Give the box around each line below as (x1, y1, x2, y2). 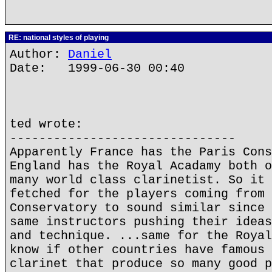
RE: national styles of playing (7, 33, 109, 42)
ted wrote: (10, 117, 83, 131)
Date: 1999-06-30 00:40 (10, 61, 185, 75)
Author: (10, 47, 68, 61)
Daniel (68, 47, 112, 61)
